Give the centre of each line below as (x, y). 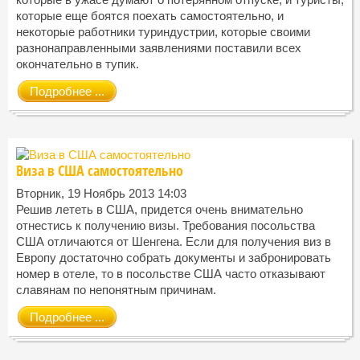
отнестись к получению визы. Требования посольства (166, 226)
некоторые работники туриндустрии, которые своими (163, 32)
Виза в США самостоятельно (100, 171)
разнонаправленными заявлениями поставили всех (159, 48)
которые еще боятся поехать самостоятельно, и (150, 16)
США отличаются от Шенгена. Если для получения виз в (174, 242)
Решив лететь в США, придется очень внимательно (160, 210)
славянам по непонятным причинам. (118, 290)
